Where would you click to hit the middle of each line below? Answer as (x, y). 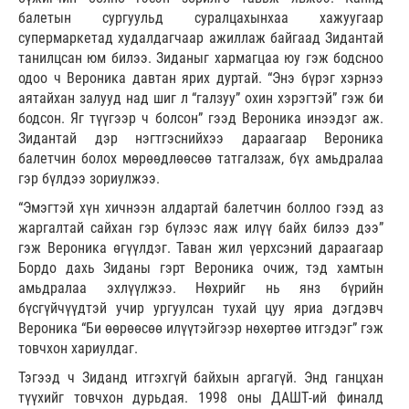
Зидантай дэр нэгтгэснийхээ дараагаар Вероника (201, 139)
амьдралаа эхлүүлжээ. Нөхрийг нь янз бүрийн (201, 288)
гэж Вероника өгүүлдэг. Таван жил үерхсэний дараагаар (201, 248)
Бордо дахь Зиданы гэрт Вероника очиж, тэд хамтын (201, 268)
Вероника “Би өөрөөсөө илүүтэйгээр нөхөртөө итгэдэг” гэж (201, 329)
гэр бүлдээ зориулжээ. (89, 179)
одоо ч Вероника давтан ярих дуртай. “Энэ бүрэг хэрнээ (201, 79)
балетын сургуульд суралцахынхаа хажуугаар (201, 18)
